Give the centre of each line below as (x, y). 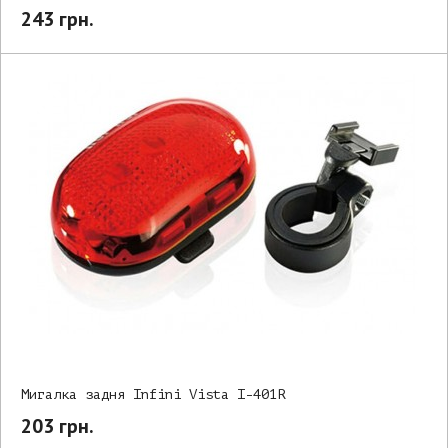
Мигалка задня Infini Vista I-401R (153, 394)
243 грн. (57, 18)
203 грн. (57, 425)
